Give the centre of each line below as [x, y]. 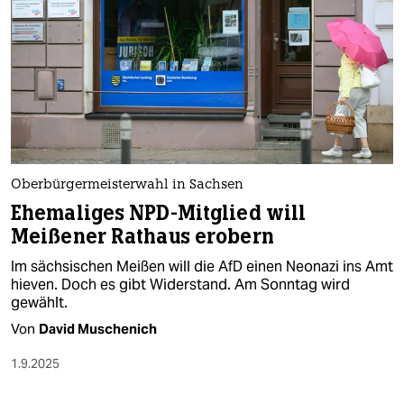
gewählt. [39, 302]
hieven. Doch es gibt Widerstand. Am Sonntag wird [180, 284]
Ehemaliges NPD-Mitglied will [159, 213]
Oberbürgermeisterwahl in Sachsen [127, 185]
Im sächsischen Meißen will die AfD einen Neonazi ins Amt [202, 266]
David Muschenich [98, 328]
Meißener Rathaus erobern [142, 236]
